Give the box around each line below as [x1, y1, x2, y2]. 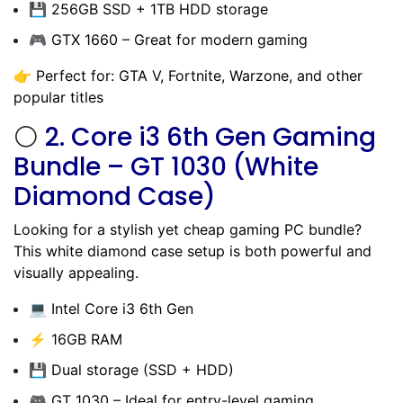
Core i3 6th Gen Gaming [71, 119, 376, 155]
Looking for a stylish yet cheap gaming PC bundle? [13, 219, 362, 238]
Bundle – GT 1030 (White [13, 148, 318, 184]
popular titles [13, 87, 103, 106]
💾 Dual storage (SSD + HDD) [29, 360, 234, 379]
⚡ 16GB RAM [29, 329, 122, 348]
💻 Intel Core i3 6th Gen [29, 299, 193, 318]
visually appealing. [13, 263, 139, 282]
